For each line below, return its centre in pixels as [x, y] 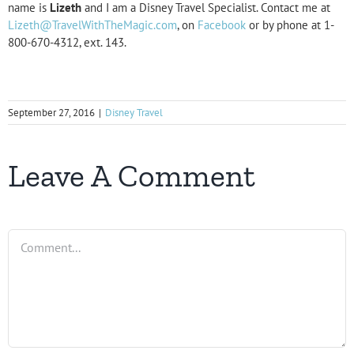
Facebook [222, 25]
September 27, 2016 [51, 113]
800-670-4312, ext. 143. [67, 43]
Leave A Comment [132, 176]
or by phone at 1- [290, 25]
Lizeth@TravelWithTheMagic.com [92, 25]
